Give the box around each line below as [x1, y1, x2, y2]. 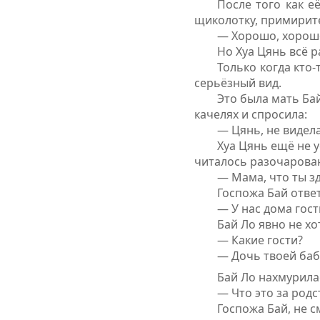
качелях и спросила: [194, 106, 307, 123]
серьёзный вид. [194, 75, 281, 91]
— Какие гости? [217, 232, 303, 249]
